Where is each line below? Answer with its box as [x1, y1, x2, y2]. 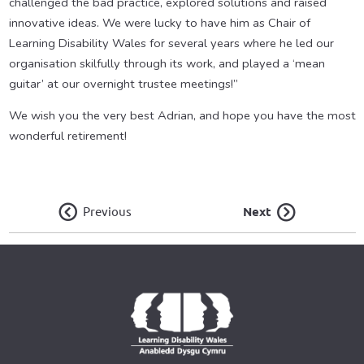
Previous [82, 205, 132, 219]
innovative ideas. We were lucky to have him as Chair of [8, 15, 310, 32]
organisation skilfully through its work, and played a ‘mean [8, 55, 325, 72]
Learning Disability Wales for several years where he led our [8, 35, 334, 52]
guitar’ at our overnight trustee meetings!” [8, 76, 238, 93]
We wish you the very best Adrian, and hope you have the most [8, 107, 356, 124]
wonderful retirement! [8, 128, 127, 145]
